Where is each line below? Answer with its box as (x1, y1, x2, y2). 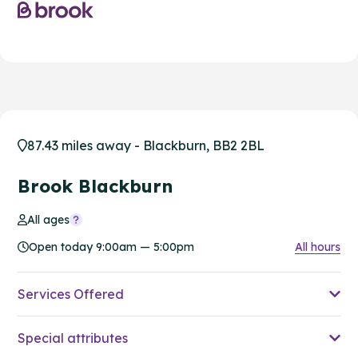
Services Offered (18, 285, 124, 302)
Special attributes (18, 329, 128, 346)
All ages (27, 212, 70, 227)
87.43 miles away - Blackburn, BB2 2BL (27, 137, 265, 153)
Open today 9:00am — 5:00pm (29, 239, 194, 254)
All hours (295, 239, 340, 254)
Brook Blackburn (18, 174, 173, 197)
